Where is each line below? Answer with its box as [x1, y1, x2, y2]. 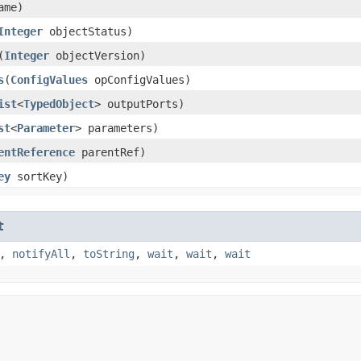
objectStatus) [43, 24, 133, 38]
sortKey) [10, 169, 68, 183]
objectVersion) [49, 48, 146, 62]
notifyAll [12, 247, 70, 260]
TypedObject [23, 97, 94, 110]
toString [83, 247, 135, 260]
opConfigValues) [88, 73, 191, 86]
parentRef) [75, 145, 146, 159]
